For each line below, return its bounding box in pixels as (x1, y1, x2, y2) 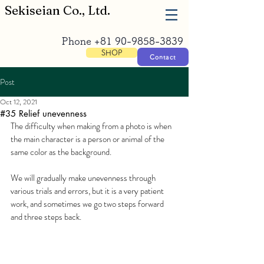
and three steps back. (11, 210, 81, 223)
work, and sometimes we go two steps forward (11, 197, 166, 210)
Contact (150, 53, 176, 60)
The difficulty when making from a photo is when (11, 120, 173, 133)
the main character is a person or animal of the (11, 133, 166, 146)
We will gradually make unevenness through (11, 171, 157, 184)
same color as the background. (11, 146, 111, 159)
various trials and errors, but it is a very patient (11, 184, 166, 197)
